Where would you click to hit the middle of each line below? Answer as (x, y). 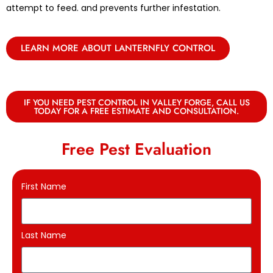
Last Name (44, 235)
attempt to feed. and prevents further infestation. (113, 8)
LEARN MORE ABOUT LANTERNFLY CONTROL (118, 48)
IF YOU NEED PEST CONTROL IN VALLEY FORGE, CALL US (136, 102)
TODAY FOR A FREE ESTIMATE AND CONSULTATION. (136, 111)
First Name (44, 186)
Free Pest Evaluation (136, 149)
